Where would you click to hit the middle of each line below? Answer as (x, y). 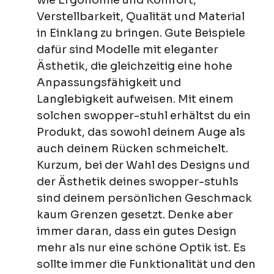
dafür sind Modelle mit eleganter (128, 49)
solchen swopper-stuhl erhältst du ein (144, 115)
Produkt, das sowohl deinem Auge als (141, 132)
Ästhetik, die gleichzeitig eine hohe (135, 66)
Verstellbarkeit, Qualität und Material (141, 16)
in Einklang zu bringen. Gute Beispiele (141, 33)
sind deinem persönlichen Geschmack (144, 198)
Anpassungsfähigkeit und (109, 82)
